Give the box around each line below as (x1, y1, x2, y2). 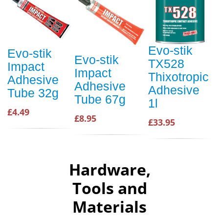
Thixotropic (148, 70, 209, 84)
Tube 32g (7, 86, 59, 100)
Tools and (72, 177, 147, 198)
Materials (72, 196, 147, 217)
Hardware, (68, 159, 151, 180)
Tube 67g (74, 92, 126, 106)
